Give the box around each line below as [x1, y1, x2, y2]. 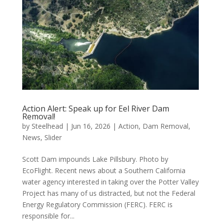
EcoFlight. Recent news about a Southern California [22, 166, 185, 176]
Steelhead [31, 121, 63, 131]
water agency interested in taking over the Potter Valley [22, 177, 199, 187]
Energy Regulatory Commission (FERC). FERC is [22, 200, 173, 210]
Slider [44, 133, 62, 143]
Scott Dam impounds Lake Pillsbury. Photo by [22, 154, 168, 164]
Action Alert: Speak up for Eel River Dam [22, 103, 169, 114]
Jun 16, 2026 [71, 121, 110, 131]
